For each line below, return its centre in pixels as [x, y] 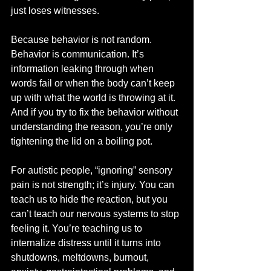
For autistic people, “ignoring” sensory [93, 170]
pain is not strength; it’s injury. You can [94, 185]
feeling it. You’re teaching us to [78, 228]
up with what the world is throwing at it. [94, 98]
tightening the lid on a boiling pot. [82, 141]
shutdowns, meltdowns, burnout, [81, 257]
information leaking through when [83, 69]
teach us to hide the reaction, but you [90, 199]
